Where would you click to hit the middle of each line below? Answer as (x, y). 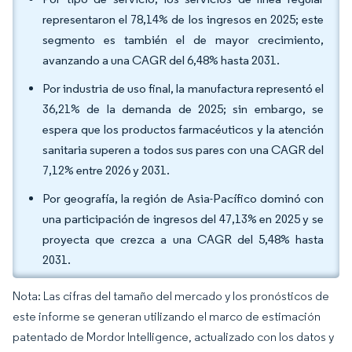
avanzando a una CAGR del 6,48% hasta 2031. (161, 60)
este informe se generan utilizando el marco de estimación (167, 316)
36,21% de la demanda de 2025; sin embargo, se (183, 109)
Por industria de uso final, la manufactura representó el (183, 88)
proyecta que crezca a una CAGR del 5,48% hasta (183, 239)
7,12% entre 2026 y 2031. (106, 170)
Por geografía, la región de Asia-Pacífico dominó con (183, 198)
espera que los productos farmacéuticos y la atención (183, 129)
